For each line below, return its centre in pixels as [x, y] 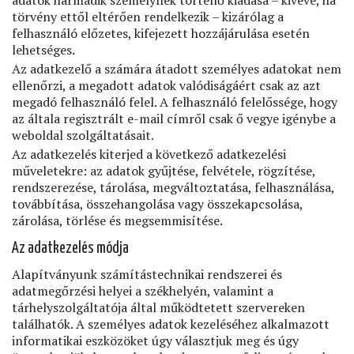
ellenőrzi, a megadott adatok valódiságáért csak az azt [166, 85]
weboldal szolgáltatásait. [83, 135]
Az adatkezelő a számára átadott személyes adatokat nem [177, 69]
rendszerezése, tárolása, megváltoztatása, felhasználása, [173, 187]
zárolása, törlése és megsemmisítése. [117, 220]
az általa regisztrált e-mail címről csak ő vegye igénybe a [174, 119]
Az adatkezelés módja [70, 249]
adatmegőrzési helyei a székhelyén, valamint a [143, 291]
